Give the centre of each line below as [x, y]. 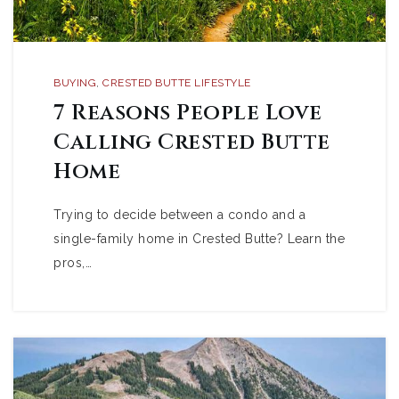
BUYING [75, 83]
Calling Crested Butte [192, 142]
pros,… [73, 263]
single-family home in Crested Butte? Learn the [199, 239]
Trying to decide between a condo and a [179, 215]
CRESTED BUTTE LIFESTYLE [177, 83]
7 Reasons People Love [188, 113]
